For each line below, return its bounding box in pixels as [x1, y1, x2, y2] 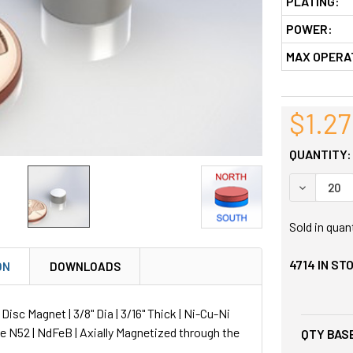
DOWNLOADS [50, 258, 121, 273]
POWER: [285, 20, 333, 36]
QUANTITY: [288, 146, 351, 162]
